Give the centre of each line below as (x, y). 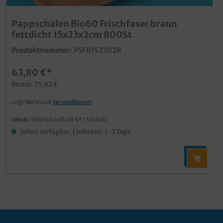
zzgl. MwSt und (32, 102)
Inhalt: (21, 119)
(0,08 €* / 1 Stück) (83, 119)
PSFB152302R (98, 50)
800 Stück (45, 119)
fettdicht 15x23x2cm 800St (72, 35)
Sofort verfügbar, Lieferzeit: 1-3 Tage (75, 131)
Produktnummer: (42, 50)
